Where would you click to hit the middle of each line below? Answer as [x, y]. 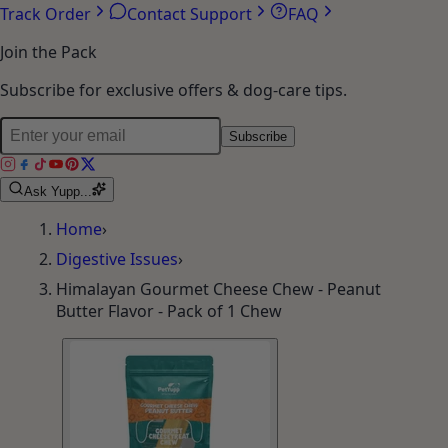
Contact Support [189, 14]
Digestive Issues [117, 259]
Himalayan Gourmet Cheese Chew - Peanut [218, 289]
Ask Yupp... [58, 192]
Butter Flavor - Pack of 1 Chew [169, 311]
